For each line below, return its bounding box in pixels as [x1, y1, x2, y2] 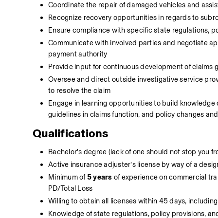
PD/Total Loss [48, 184, 93, 193]
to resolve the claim [48, 86, 111, 95]
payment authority [48, 50, 108, 58]
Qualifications [33, 126, 109, 140]
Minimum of [48, 173, 87, 182]
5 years [87, 173, 112, 182]
